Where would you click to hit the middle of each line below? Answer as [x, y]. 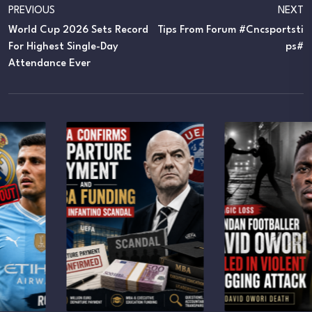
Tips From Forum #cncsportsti [231, 30]
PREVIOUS [32, 10]
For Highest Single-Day [63, 47]
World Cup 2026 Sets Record [78, 30]
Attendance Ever [49, 63]
